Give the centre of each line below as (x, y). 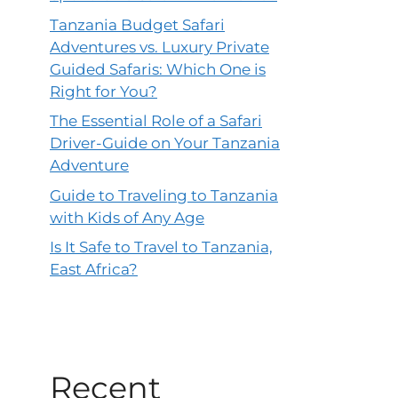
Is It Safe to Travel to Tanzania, (161, 247)
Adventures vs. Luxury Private (159, 47)
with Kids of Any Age (127, 217)
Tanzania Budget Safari (137, 24)
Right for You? (103, 91)
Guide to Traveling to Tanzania (164, 195)
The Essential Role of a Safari (156, 121)
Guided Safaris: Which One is (158, 69)
